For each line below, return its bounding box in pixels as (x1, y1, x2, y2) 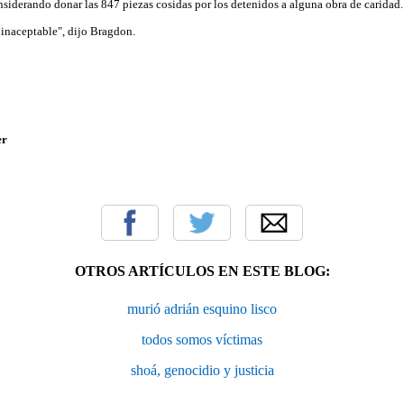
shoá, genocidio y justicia (130, 362, 274, 378)
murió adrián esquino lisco (127, 300, 277, 317)
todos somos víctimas (142, 331, 262, 347)
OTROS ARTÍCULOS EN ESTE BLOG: (74, 262, 330, 279)
